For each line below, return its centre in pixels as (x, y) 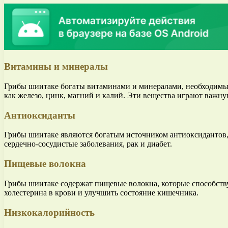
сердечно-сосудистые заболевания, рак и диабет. (88, 144)
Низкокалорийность (49, 212)
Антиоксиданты (40, 115)
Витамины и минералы (56, 67)
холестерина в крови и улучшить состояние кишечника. (101, 192)
